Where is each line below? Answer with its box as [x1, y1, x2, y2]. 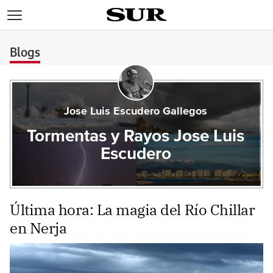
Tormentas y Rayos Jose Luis [27, 128, 245, 145]
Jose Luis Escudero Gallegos [64, 106, 208, 117]
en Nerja [10, 218, 67, 238]
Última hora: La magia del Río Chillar [10, 200, 255, 219]
